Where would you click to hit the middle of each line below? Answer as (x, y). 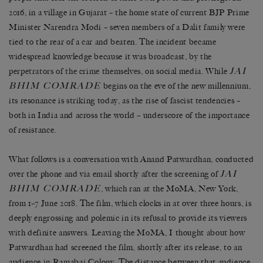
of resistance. (33, 130)
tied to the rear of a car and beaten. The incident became (113, 42)
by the (200, 56)
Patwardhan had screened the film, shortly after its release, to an (126, 247)
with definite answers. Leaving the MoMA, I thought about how (127, 232)
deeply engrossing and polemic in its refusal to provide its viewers (128, 218)
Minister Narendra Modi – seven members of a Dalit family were (127, 27)
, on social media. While (186, 71)
